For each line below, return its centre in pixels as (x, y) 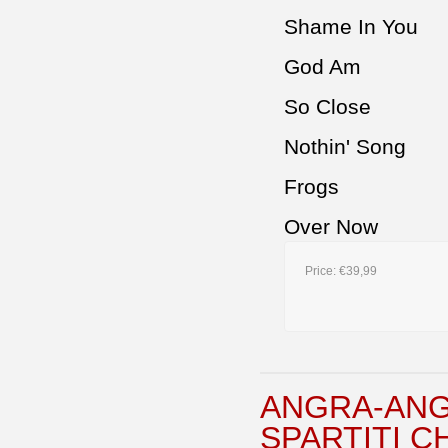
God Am (322, 67)
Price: (322, 271)
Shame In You (351, 27)
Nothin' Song (345, 147)
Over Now (331, 227)
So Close (327, 107)
